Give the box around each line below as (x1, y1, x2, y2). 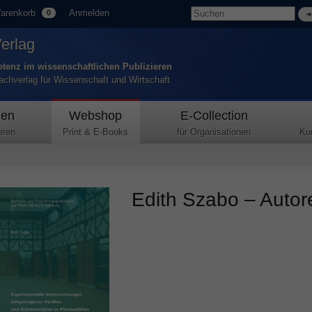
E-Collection (180, 109, 248, 123)
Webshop (69, 109, 123, 123)
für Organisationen (177, 127, 251, 137)
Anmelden (69, 8, 110, 18)
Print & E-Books (63, 127, 129, 137)
